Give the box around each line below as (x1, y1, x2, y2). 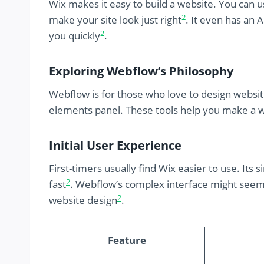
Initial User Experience (49, 137, 181, 154)
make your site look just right (49, 13, 181, 27)
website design (49, 193, 117, 207)
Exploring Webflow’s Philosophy (49, 63, 233, 80)
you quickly (49, 29, 100, 43)
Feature (108, 233, 146, 247)
